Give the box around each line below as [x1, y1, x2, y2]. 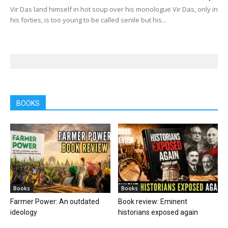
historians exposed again [118, 208, 198, 216]
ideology [10, 208, 37, 216]
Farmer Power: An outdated [10, 197, 99, 206]
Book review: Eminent [118, 197, 187, 206]
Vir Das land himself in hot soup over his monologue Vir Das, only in [10, 5, 218, 14]
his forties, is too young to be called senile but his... [10, 15, 166, 25]
